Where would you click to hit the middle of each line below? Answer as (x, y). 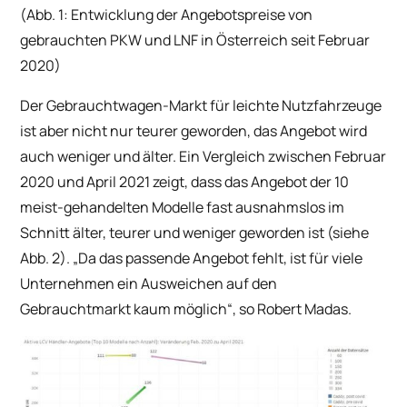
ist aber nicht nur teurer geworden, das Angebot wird (194, 130)
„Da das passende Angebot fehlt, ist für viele (218, 258)
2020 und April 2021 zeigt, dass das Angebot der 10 (185, 181)
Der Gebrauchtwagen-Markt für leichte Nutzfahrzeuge (201, 105)
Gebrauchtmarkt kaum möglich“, (129, 308)
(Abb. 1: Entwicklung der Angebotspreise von (167, 14)
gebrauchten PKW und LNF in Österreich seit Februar (195, 40)
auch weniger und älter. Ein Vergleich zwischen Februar (203, 156)
